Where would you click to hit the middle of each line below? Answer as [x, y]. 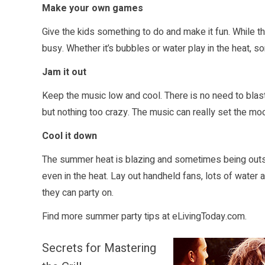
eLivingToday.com [209, 217]
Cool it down [70, 136]
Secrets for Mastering [99, 248]
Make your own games [93, 9]
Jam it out [64, 72]
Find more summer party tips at [107, 217]
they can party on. [78, 193]
